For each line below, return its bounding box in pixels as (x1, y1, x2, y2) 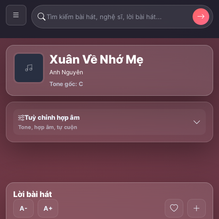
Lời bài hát (13, 189, 52, 199)
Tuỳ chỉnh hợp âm (24, 113, 80, 121)
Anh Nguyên (49, 68, 83, 76)
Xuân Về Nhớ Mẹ (49, 52, 143, 66)
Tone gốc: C (49, 80, 83, 88)
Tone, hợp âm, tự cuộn (18, 124, 77, 131)
